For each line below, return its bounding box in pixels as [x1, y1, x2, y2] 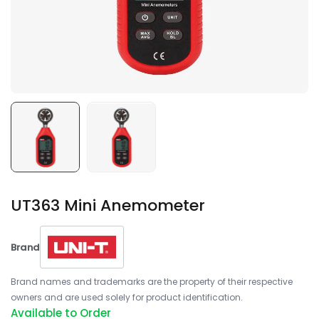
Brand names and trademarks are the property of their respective [11, 276, 293, 288]
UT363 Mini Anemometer [11, 194, 205, 216]
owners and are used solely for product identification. [11, 291, 243, 303]
